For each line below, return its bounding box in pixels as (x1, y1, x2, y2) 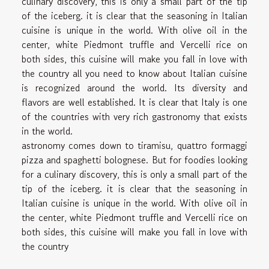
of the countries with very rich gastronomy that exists (22, 109, 247, 124)
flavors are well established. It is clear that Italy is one (22, 95, 247, 109)
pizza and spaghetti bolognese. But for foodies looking (22, 153, 247, 167)
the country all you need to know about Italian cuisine (22, 66, 247, 80)
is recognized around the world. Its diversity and (22, 80, 247, 95)
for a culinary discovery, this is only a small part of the (22, 167, 247, 181)
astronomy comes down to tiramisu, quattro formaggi (22, 138, 247, 153)
